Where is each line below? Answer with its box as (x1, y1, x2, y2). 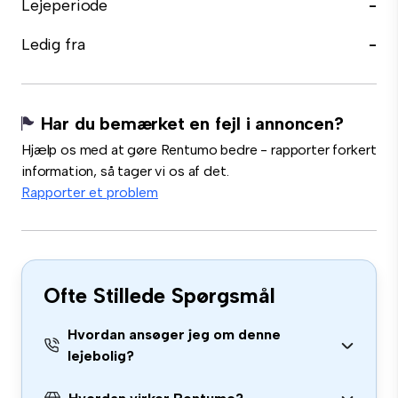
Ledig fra (21, 35, 85, 54)
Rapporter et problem (21, 184, 158, 201)
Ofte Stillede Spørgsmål (44, 283, 275, 308)
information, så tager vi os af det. (21, 163, 229, 179)
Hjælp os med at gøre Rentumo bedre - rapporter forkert (21, 141, 377, 158)
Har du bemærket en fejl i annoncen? (40, 113, 344, 134)
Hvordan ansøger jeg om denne (68, 326, 282, 343)
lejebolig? (68, 347, 135, 364)
